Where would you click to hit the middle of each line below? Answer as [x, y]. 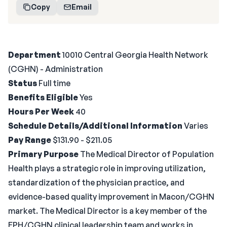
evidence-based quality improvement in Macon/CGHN [111, 197]
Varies [195, 126]
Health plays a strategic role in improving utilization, [107, 168]
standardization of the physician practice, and [96, 182]
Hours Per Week [41, 111]
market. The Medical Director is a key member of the [107, 211]
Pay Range [30, 140]
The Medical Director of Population [146, 154]
